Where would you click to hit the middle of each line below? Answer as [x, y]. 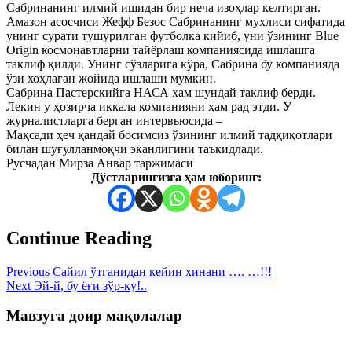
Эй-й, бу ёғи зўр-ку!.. [89, 285]
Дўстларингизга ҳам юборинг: [176, 177]
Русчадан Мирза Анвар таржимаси [100, 163]
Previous [28, 271]
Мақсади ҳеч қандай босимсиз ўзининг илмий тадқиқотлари [169, 134]
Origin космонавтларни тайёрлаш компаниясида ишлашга [161, 49]
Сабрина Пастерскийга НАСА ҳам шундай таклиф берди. [161, 92]
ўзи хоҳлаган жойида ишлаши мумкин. [111, 78]
